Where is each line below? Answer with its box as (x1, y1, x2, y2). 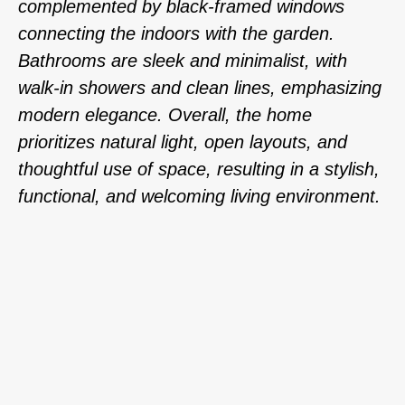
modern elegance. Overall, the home (18, 105, 312, 125)
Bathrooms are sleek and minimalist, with (18, 51, 347, 71)
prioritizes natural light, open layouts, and (18, 132, 347, 152)
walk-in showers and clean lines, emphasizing (18, 78, 381, 98)
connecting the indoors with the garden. (18, 24, 334, 43)
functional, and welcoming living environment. (18, 186, 381, 206)
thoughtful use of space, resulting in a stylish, (18, 159, 380, 179)
